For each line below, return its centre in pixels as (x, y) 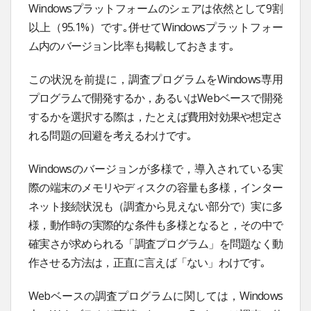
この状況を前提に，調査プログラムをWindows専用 (155, 79)
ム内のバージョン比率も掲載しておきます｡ (131, 46)
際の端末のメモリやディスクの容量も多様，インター (155, 188)
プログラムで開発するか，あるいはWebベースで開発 (155, 98)
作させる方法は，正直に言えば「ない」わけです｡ (147, 263)
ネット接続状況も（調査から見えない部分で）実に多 (155, 207)
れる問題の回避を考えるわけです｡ (110, 136)
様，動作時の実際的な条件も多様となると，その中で (155, 225)
